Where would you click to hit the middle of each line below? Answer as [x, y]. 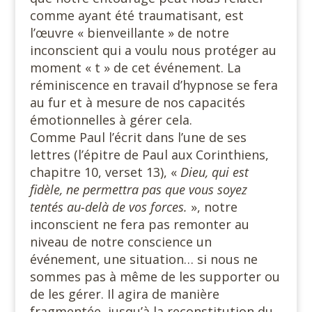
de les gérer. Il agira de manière [124, 294]
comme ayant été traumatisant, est [136, 15]
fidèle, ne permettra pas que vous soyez [138, 189]
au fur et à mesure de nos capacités [137, 102]
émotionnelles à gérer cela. [111, 119]
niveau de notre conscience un [120, 241]
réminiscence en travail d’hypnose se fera [154, 85]
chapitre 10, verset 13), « [105, 172]
